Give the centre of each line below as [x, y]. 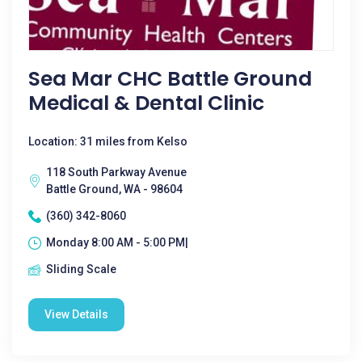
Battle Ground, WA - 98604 [114, 189]
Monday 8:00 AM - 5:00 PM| [117, 242]
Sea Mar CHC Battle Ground [170, 79]
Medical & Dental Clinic [146, 103]
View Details [76, 314]
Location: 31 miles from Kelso [108, 141]
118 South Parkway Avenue [116, 172]
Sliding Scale [81, 269]
